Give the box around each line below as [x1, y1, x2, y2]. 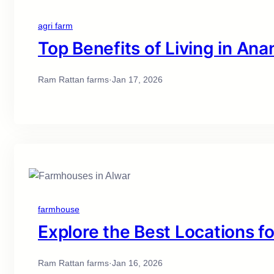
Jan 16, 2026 [112, 258, 163, 268]
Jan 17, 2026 [112, 75, 163, 85]
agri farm [38, 21, 73, 31]
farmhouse [38, 204, 80, 215]
